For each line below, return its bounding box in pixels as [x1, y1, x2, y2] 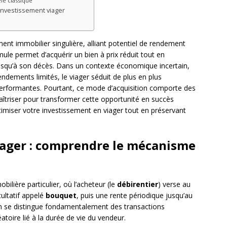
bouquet [46, 191, 77, 201]
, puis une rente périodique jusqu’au [77, 191, 193, 201]
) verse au [158, 179, 191, 190]
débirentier [117, 179, 158, 190]
